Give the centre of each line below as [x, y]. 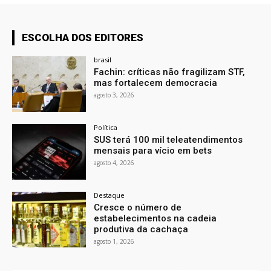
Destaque [109, 195]
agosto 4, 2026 [114, 163]
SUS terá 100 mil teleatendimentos [168, 140]
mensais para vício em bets [153, 151]
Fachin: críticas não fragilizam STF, [170, 72]
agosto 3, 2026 [114, 95]
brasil [103, 60]
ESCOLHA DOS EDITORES [83, 38]
